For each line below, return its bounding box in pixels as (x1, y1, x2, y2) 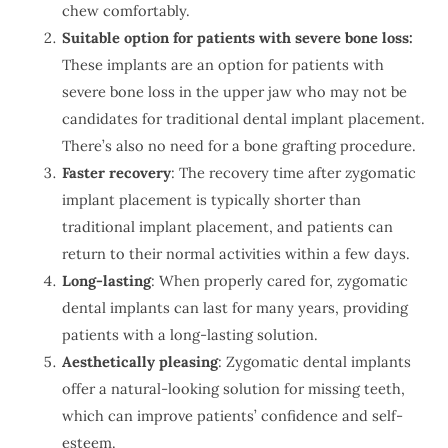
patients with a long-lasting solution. (61, 325, 318, 345)
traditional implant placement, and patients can (61, 217, 393, 237)
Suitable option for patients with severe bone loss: (61, 28, 413, 48)
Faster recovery (61, 163, 171, 183)
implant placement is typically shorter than (61, 190, 361, 210)
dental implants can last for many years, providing (61, 298, 408, 318)
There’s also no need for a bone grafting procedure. (61, 136, 416, 156)
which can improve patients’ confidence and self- (61, 406, 403, 426)
